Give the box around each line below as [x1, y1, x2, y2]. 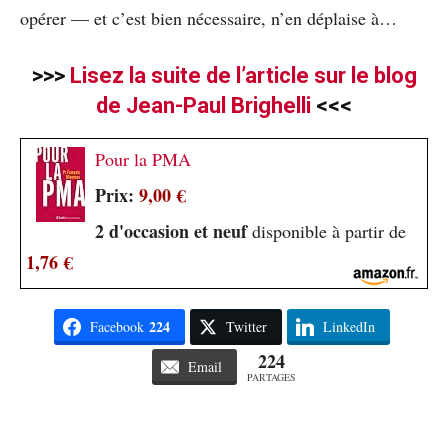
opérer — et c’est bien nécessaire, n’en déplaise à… [20, 6, 397, 31]
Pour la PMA [95, 147, 191, 172]
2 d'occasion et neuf [95, 218, 247, 245]
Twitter [225, 317, 267, 337]
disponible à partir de [247, 219, 406, 244]
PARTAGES [247, 370, 296, 385]
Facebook [89, 317, 144, 337]
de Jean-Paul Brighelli [96, 93, 311, 119]
